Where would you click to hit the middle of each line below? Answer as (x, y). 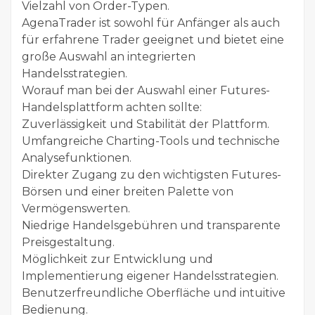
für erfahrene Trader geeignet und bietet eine (153, 39)
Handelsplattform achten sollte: (112, 107)
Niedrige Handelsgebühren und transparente (151, 225)
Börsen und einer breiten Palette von (128, 191)
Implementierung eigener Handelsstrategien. (150, 276)
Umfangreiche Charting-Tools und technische (151, 141)
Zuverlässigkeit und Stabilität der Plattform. (146, 124)
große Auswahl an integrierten (109, 56)
